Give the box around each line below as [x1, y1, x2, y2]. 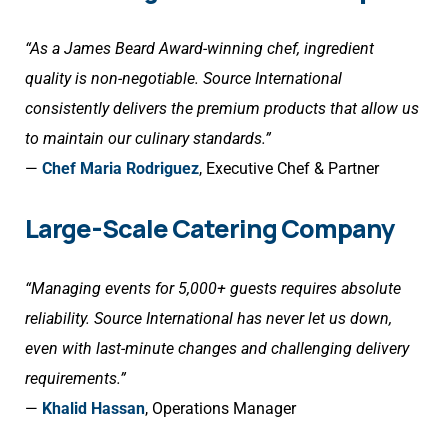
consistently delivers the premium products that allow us [25, 99, 419, 119]
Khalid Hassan [42, 399, 145, 419]
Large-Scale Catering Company [25, 211, 394, 247]
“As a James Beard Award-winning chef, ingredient [25, 39, 374, 59]
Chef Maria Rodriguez [42, 159, 199, 179]
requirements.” [25, 369, 126, 389]
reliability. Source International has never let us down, [25, 309, 392, 329]
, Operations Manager [145, 399, 296, 419]
